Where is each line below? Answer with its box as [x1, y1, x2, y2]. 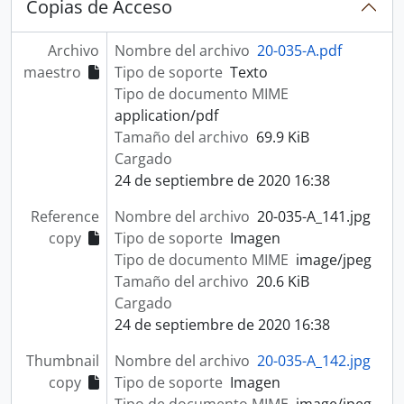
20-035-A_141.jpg [256, 207, 371, 226]
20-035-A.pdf [256, 41, 342, 60]
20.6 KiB [255, 271, 309, 291]
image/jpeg [295, 250, 372, 270]
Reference [30, 207, 99, 226]
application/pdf [114, 106, 218, 125]
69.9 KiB [255, 127, 309, 147]
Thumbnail [25, 351, 99, 371]
